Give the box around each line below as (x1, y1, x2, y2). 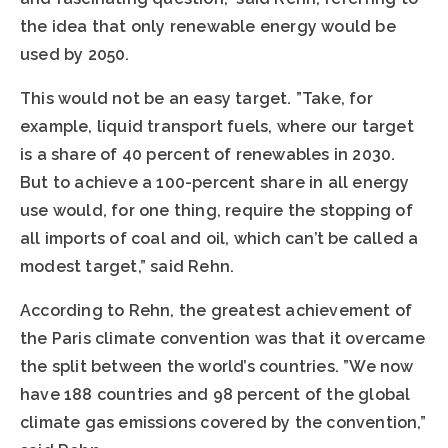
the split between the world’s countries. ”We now (20, 357, 414, 377)
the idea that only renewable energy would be (20, 17, 396, 37)
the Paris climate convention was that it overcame (20, 329, 425, 349)
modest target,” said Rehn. (20, 257, 235, 277)
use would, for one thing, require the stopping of (20, 201, 413, 221)
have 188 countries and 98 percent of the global (20, 385, 411, 405)
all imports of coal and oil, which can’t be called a (20, 229, 419, 249)
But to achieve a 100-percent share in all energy (20, 173, 410, 193)
